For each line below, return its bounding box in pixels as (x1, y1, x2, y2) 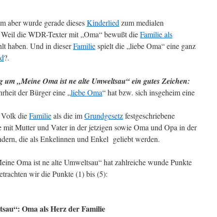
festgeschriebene (123, 110, 175, 121)
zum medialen (119, 17, 164, 28)
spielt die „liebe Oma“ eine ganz (95, 41, 196, 51)
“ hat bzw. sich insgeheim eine (102, 87, 195, 97)
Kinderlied (87, 17, 119, 28)
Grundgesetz (84, 110, 123, 121)
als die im (51, 110, 84, 121)
